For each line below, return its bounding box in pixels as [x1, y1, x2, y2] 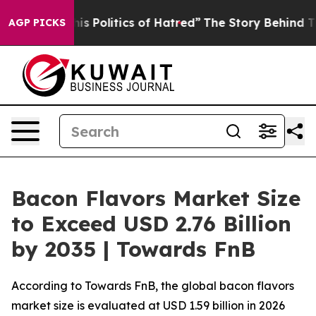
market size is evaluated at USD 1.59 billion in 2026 [11, 298, 285, 312]
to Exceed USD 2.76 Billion [11, 210, 291, 237]
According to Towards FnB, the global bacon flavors [11, 279, 294, 293]
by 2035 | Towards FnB [11, 236, 255, 262]
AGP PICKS [8, 16, 66, 29]
